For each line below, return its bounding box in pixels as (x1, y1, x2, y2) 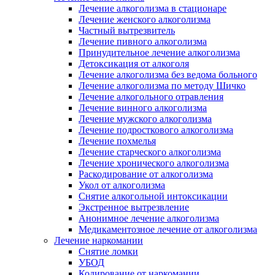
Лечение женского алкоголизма (79, 14, 211, 25)
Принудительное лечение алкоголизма (79, 47, 240, 58)
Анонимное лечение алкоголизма (79, 213, 219, 224)
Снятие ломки (79, 246, 138, 257)
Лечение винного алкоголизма (79, 103, 207, 114)
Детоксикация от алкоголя (79, 58, 189, 69)
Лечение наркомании (54, 235, 143, 246)
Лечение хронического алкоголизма (79, 158, 229, 169)
